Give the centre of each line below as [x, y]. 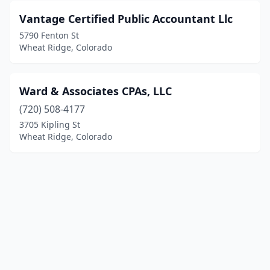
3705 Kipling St [50, 124]
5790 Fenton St [49, 35]
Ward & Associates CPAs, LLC [96, 91]
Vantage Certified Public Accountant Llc [126, 19]
